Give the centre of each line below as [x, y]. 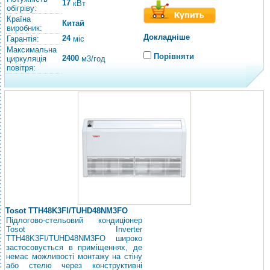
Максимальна [32, 50]
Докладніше [167, 37]
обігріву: [22, 8]
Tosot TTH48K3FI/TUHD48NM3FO [67, 211]
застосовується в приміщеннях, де [74, 247]
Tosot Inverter [74, 229]
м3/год [92, 59]
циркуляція [27, 59]
